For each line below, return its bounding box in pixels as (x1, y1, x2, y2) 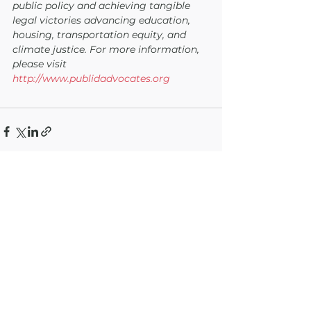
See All (190, 176, 222, 188)
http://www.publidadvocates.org (12, 72, 170, 85)
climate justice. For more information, (12, 43, 202, 56)
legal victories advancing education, (12, 14, 193, 26)
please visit (12, 58, 69, 70)
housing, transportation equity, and (12, 28, 189, 41)
